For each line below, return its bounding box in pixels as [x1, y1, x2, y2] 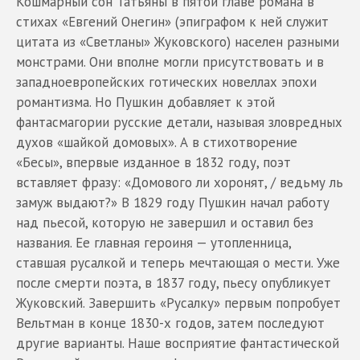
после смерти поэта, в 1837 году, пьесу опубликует [16, 273, 331, 292]
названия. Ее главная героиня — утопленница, [16, 233, 291, 252]
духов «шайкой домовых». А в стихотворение [16, 133, 297, 151]
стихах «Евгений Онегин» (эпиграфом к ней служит [16, 12, 329, 31]
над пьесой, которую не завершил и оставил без [16, 213, 313, 231]
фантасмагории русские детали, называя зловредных [16, 112, 342, 131]
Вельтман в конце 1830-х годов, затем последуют [16, 313, 325, 332]
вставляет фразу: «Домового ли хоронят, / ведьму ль [16, 173, 343, 191]
